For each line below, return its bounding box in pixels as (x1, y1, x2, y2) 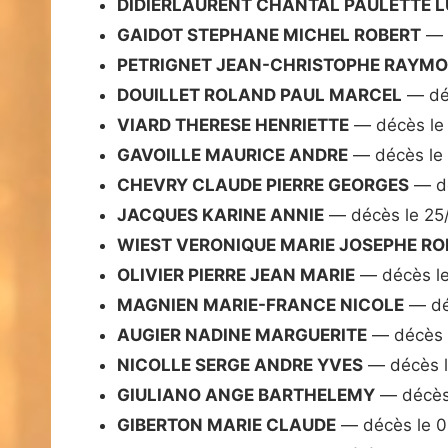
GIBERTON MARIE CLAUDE (117, 415, 336, 436)
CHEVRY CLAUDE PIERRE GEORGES (117, 175, 409, 196)
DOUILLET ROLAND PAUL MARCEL (117, 85, 402, 106)
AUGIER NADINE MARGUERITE (117, 325, 367, 346)
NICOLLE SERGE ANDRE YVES (117, 355, 363, 376)
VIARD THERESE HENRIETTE (117, 115, 349, 136)
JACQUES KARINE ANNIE (117, 205, 324, 226)
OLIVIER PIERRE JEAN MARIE (117, 265, 355, 286)
